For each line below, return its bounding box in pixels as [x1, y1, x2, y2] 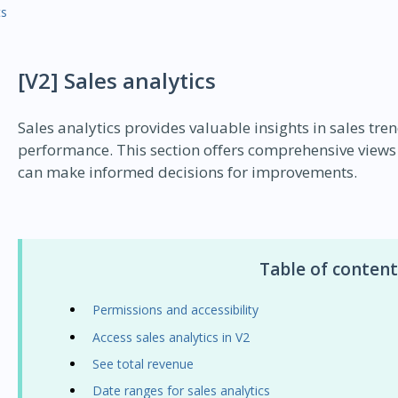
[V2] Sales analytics [17, 65, 216, 95]
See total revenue [92, 354, 194, 372]
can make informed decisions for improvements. [17, 162, 357, 183]
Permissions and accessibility [92, 301, 259, 319]
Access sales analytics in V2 [92, 328, 250, 346]
